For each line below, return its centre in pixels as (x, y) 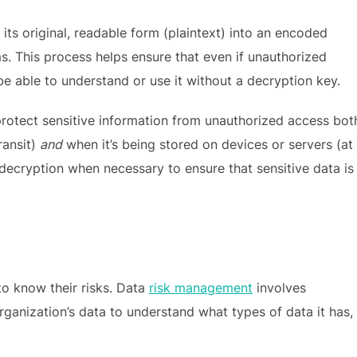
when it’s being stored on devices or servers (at (208, 144)
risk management (201, 287)
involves (279, 287)
